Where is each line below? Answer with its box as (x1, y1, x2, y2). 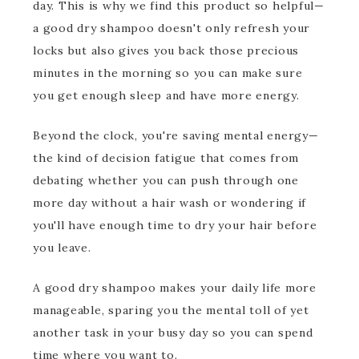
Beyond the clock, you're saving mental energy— (33, 128, 319, 143)
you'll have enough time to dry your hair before (33, 218, 317, 232)
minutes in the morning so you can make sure (33, 66, 303, 80)
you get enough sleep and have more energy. (33, 88, 300, 103)
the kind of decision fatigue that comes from (33, 151, 299, 165)
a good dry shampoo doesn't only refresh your (33, 21, 310, 35)
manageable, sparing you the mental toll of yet (33, 303, 309, 317)
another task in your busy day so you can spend (33, 325, 313, 340)
